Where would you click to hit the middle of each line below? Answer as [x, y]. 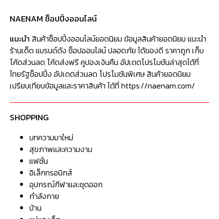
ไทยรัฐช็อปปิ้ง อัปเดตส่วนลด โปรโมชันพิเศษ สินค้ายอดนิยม [100, 74]
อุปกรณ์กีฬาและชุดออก [66, 185]
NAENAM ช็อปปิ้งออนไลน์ [53, 19]
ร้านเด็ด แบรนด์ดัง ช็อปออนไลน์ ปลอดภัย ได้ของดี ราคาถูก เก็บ [107, 51]
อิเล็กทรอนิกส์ [51, 173]
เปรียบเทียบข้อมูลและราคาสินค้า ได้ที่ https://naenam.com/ [102, 86]
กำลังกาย [44, 196]
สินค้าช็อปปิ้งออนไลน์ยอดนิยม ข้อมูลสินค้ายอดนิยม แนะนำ [118, 39]
